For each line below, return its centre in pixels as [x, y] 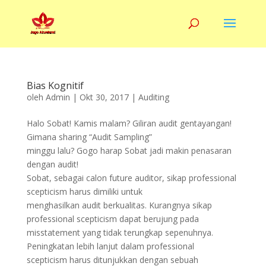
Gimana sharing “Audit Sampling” [89, 137]
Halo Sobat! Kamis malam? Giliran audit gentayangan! [129, 123]
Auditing [153, 97]
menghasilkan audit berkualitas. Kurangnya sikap [119, 205]
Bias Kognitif [55, 85]
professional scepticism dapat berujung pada [113, 219]
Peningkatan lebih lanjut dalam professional [110, 246]
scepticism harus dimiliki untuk [84, 191]
